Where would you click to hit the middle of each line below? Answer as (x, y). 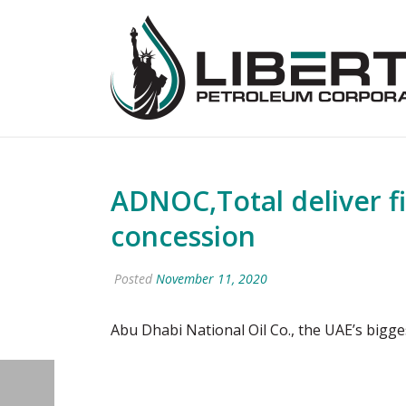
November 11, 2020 (212, 279)
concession (183, 236)
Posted (133, 279)
